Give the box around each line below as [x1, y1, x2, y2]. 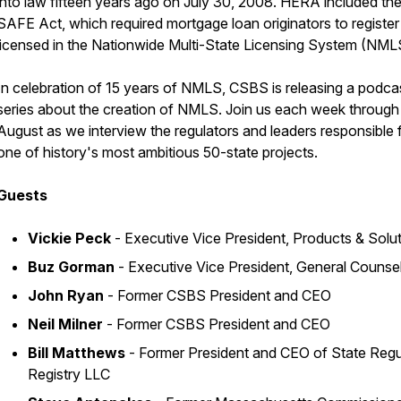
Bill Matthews [28, 344, 125, 362]
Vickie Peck [28, 229, 111, 247]
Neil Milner [28, 315, 103, 333]
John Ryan [28, 286, 107, 304]
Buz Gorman [28, 258, 118, 276]
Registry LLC [28, 365, 110, 383]
